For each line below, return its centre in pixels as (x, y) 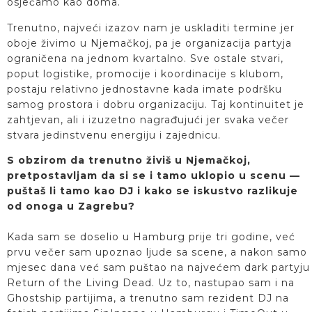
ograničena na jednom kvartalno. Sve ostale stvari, (145, 58)
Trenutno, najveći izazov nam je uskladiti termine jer (151, 28)
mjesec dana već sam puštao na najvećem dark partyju (158, 268)
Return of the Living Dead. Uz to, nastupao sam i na (151, 283)
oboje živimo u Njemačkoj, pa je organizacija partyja (149, 43)
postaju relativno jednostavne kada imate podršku (145, 89)
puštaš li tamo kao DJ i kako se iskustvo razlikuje (153, 191)
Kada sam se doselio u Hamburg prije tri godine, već (151, 237)
